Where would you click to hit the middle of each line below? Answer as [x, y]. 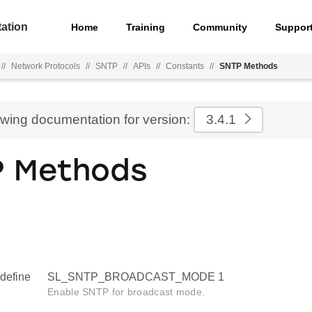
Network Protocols [46, 66]
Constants [185, 66]
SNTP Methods [249, 66]
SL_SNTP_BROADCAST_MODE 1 [136, 277]
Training [146, 27]
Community [220, 27]
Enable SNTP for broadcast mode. [126, 292]
